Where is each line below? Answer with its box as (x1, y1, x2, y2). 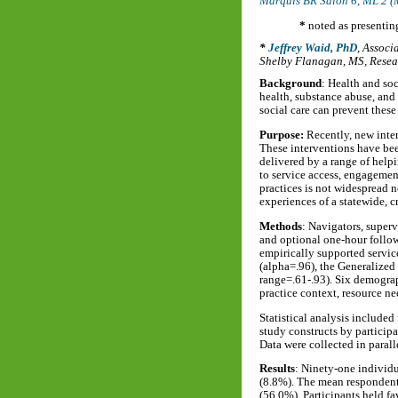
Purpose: (259, 129, 306, 141)
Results (259, 362, 295, 376)
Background (259, 77, 322, 91)
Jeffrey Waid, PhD (268, 42, 357, 55)
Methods (259, 219, 302, 233)
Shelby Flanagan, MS (259, 55, 364, 68)
